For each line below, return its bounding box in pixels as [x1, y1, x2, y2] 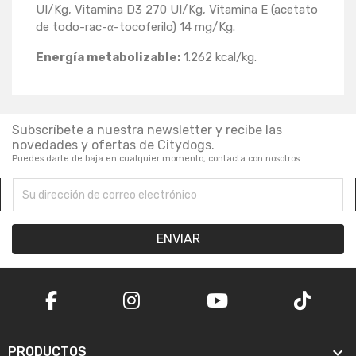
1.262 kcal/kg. [180, 50, 257, 65]
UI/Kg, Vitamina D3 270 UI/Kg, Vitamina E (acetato [36, 2, 318, 17]
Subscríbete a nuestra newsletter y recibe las [12, 122, 282, 138]
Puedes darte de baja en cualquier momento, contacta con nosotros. [12, 153, 302, 164]
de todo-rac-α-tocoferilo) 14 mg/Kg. [36, 20, 235, 35]
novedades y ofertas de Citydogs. [12, 137, 215, 153]
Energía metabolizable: [36, 50, 180, 65]
